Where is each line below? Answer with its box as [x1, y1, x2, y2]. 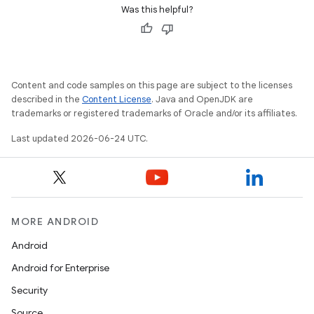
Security [11, 284, 48, 296]
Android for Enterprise [11, 261, 109, 274]
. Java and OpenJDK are [151, 93, 253, 105]
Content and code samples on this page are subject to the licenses [11, 79, 292, 91]
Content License [82, 93, 151, 105]
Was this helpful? [121, 4, 193, 15]
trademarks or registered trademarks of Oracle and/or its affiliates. [11, 107, 297, 119]
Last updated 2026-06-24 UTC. [11, 132, 148, 144]
